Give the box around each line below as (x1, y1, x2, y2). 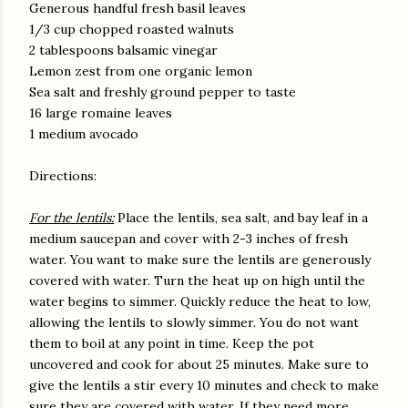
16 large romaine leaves (29, 105, 172, 122)
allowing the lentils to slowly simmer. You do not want (29, 314, 359, 331)
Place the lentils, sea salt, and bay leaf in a (114, 209, 368, 227)
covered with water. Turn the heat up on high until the (29, 272, 365, 290)
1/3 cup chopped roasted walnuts (29, 21, 234, 38)
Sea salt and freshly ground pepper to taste (29, 84, 296, 101)
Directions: (29, 168, 97, 185)
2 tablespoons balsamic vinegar (29, 42, 218, 59)
